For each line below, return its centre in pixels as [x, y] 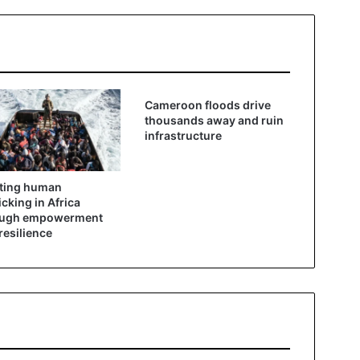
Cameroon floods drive [207, 104]
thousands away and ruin [214, 120]
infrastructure [183, 135]
